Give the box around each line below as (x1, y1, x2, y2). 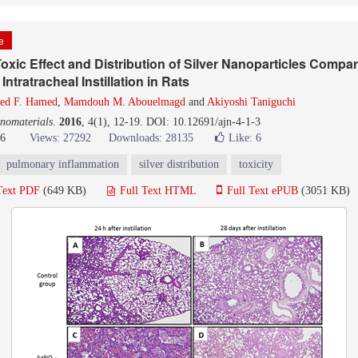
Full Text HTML (117, 185, 196, 197)
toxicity (239, 158, 273, 170)
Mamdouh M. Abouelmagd (64, 96, 185, 108)
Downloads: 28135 (109, 132, 193, 144)
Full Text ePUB (224, 185, 298, 197)
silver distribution (139, 158, 219, 170)
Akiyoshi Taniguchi (207, 96, 296, 108)
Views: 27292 (30, 132, 91, 144)
